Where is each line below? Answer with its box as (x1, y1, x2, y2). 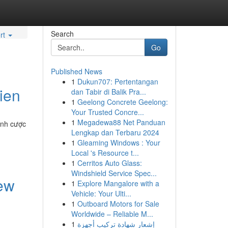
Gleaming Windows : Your (77, 137, 160, 148)
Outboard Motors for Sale (77, 198, 159, 209)
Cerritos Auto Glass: (77, 158, 142, 168)
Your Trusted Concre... (71, 107, 144, 117)
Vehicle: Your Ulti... (71, 188, 131, 198)
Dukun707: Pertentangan (77, 76, 158, 87)
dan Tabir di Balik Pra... (71, 87, 146, 97)
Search (50, 28, 74, 39)
